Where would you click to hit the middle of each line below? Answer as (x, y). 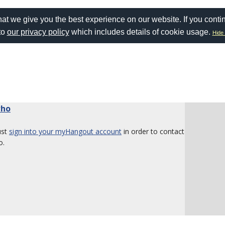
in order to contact (153, 131)
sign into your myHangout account (65, 131)
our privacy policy (38, 32)
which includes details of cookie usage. (141, 32)
